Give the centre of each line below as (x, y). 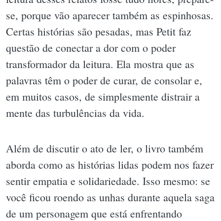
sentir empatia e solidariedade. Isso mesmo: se (108, 181)
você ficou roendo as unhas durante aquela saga (110, 197)
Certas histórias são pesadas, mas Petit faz (99, 32)
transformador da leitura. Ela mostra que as (100, 64)
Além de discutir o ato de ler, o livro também (105, 148)
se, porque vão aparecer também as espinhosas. (110, 15)
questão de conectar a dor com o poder (91, 48)
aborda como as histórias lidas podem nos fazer (110, 164)
